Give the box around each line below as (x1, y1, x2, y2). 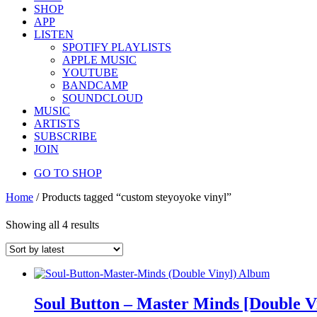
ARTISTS (34, 117, 80, 129)
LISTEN (34, 28, 74, 40)
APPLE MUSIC (62, 54, 137, 66)
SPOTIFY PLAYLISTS (62, 41, 171, 53)
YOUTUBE (62, 67, 118, 79)
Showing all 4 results (6, 219, 99, 231)
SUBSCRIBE (34, 130, 97, 142)
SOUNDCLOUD (62, 92, 143, 104)
